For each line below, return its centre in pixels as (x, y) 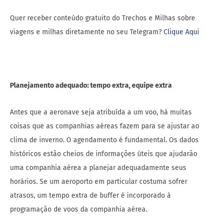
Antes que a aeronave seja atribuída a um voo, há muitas (101, 112)
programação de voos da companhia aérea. (79, 209)
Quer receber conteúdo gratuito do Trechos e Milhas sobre (103, 18)
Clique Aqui (181, 32)
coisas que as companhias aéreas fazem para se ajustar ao (105, 126)
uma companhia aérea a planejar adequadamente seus (98, 167)
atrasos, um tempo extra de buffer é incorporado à (90, 195)
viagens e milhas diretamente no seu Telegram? (87, 32)
